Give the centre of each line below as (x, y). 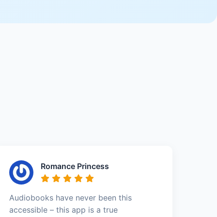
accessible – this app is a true (64, 209)
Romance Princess (75, 166)
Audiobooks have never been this (71, 197)
